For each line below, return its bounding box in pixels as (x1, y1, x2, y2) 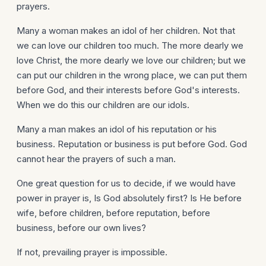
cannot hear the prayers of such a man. (17, 153, 176, 164)
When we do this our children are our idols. (17, 99, 189, 110)
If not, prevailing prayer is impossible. (17, 246, 167, 258)
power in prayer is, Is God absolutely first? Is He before (17, 192, 242, 204)
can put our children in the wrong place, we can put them (17, 69, 247, 81)
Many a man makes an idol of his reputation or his (17, 123, 217, 135)
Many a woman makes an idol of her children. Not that (17, 25, 235, 36)
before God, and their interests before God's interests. (17, 84, 240, 96)
